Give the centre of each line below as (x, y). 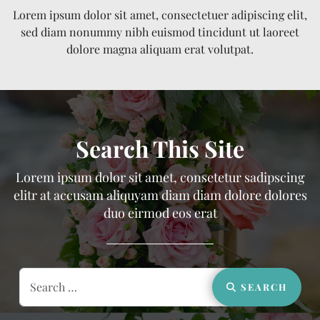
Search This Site (160, 148)
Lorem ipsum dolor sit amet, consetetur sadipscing (160, 177)
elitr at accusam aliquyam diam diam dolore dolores (160, 195)
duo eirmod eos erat (160, 212)
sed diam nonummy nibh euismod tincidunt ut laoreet (160, 31)
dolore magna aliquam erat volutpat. (160, 49)
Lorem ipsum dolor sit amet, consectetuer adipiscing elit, (160, 14)
